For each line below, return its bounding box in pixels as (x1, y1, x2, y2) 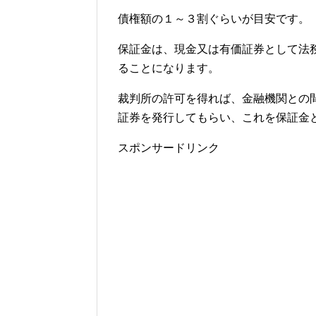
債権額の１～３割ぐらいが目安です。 (118, 13, 310, 25)
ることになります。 (118, 62, 219, 75)
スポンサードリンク (118, 142, 219, 154)
